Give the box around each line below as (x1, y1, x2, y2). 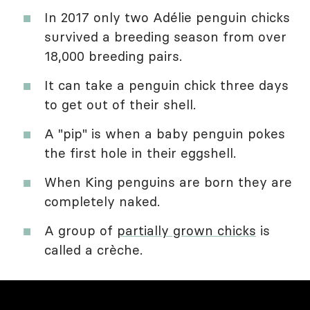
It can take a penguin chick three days (44, 76, 289, 93)
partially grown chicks (117, 221, 256, 239)
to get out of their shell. (44, 95, 196, 113)
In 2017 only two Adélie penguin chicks (44, 8, 290, 26)
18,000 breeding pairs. (44, 47, 182, 64)
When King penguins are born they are (44, 173, 292, 190)
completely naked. (44, 192, 160, 210)
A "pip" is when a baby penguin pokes (44, 125, 285, 142)
